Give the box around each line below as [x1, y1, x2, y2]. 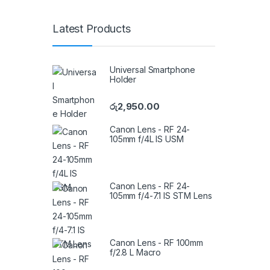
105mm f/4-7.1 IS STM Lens [110, 190, 212, 201]
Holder [110, 74, 137, 85]
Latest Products [52, 22, 131, 35]
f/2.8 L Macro [110, 247, 162, 258]
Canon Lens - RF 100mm [110, 237, 204, 248]
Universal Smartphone [110, 64, 196, 75]
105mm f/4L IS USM [110, 134, 184, 145]
